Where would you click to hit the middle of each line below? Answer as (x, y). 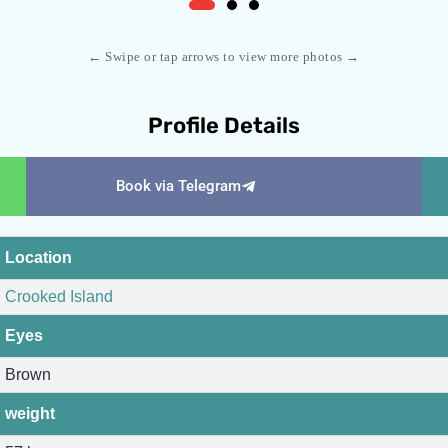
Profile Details (224, 126)
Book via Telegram (179, 186)
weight (30, 414)
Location (39, 258)
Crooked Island (59, 297)
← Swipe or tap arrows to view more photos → (224, 57)
